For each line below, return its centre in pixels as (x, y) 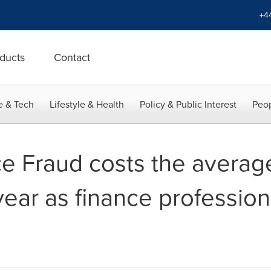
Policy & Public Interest (188, 104)
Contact (72, 57)
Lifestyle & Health (87, 104)
